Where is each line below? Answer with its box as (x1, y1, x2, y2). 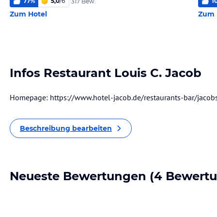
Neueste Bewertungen (10, 169, 146, 183)
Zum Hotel (10, 10, 47, 18)
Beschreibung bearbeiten (20, 124, 112, 133)
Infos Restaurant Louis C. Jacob (10, 66, 201, 80)
